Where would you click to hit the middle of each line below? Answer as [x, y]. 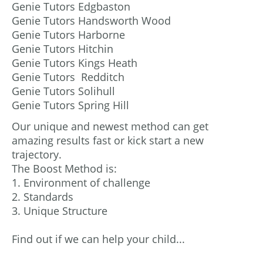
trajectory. [38, 154]
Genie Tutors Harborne [68, 34]
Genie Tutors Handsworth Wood [91, 20]
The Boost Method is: [64, 168]
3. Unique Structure [61, 210]
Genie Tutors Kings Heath [75, 63]
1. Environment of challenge [81, 182]
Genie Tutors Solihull [63, 91]
